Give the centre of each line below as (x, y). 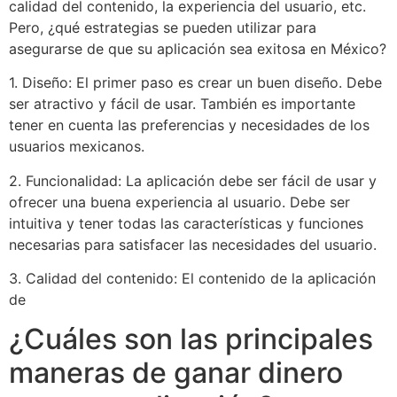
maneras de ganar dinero (176, 373)
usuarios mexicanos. (77, 147)
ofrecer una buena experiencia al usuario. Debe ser (179, 202)
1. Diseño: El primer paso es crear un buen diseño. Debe (195, 83)
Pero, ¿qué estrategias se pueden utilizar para (163, 27)
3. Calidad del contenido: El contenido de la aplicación (192, 278)
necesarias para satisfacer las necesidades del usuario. (193, 244)
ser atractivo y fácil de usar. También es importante (182, 104)
